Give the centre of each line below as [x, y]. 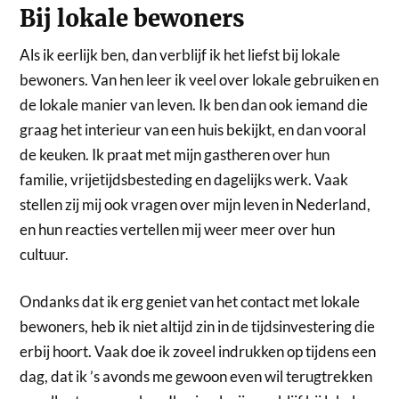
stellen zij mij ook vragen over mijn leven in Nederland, [195, 204]
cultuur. [45, 254]
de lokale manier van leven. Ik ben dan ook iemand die [194, 104]
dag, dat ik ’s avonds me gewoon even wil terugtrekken [196, 377]
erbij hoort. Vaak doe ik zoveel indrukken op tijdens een [198, 352]
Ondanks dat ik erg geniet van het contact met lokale [190, 302]
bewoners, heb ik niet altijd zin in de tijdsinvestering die [198, 327]
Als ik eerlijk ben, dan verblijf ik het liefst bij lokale [180, 54]
